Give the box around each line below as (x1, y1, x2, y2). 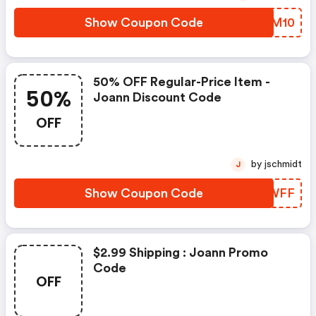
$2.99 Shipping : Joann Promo (93, 246, 268, 260)
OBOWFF (237, 187, 295, 200)
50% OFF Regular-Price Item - (93, 75, 270, 89)
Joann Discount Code (93, 91, 221, 104)
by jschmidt (265, 159, 302, 170)
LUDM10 (245, 16, 295, 30)
